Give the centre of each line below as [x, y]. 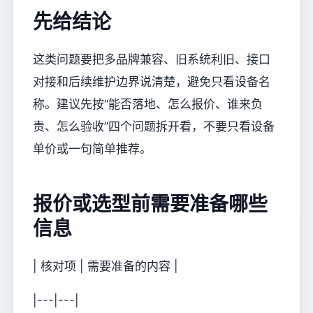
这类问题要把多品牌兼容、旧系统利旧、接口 [152, 59]
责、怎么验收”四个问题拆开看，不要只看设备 [154, 126]
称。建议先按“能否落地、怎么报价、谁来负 [148, 104]
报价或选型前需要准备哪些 [150, 204]
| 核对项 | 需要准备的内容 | [105, 266]
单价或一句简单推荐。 [92, 148]
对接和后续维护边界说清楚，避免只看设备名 [152, 81]
